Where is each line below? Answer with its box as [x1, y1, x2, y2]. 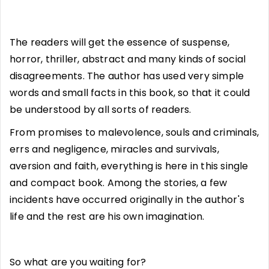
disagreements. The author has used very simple [10, 68, 244, 83]
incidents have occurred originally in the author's [10, 192, 245, 207]
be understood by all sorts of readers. [10, 102, 192, 116]
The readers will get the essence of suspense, [10, 35, 230, 49]
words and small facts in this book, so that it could [10, 85, 250, 100]
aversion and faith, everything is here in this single [10, 159, 249, 173]
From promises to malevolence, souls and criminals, [10, 125, 259, 139]
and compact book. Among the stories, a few [10, 175, 228, 190]
